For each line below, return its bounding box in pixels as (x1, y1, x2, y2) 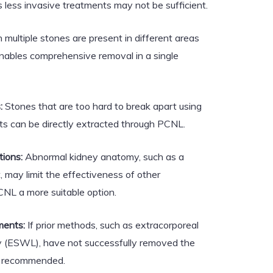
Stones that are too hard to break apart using (2, 100, 202, 112)
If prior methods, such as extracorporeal (25, 219, 199, 231)
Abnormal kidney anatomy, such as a (23, 151, 184, 163)
